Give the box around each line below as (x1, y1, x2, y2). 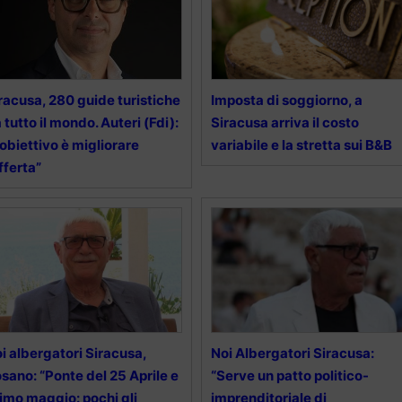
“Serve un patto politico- (210, 367, 369, 385)
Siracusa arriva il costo (210, 114, 359, 132)
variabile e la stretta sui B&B (210, 136, 392, 154)
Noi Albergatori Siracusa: (210, 345, 374, 363)
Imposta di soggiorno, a (210, 92, 363, 109)
